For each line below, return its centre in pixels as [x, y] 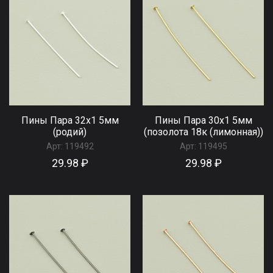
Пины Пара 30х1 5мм [203, 120]
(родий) [70, 132]
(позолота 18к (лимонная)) [203, 132]
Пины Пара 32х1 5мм [70, 120]
